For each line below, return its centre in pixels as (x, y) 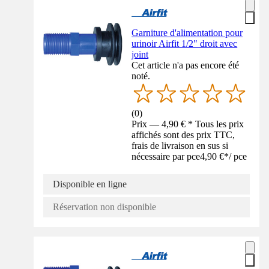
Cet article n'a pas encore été (186, 65)
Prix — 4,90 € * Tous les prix (188, 124)
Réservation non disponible (104, 207)
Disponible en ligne (90, 184)
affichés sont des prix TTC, (183, 135)
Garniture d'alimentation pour (187, 32)
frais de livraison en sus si (180, 146)
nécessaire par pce (166, 157)
